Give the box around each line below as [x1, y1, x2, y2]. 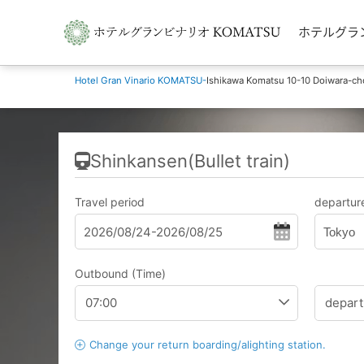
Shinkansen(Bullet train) [90, 150, 290, 171]
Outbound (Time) [75, 266, 166, 280]
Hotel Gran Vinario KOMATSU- [75, 75, 206, 86]
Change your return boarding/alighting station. [89, 338, 326, 351]
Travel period [75, 195, 145, 209]
